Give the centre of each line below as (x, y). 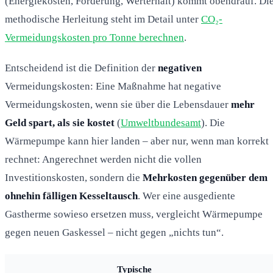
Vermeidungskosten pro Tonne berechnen (94, 37)
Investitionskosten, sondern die (74, 177)
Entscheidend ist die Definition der (81, 68)
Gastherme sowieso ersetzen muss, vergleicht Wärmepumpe (134, 214)
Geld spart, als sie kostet (60, 122)
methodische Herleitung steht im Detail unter (103, 19)
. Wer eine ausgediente (186, 196)
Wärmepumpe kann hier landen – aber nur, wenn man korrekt (137, 141)
